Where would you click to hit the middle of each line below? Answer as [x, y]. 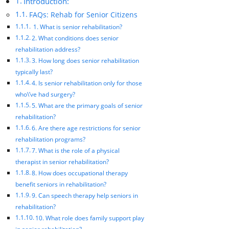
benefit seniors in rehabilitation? [61, 184]
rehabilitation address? [48, 49]
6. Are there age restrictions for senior [86, 128]
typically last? [34, 72]
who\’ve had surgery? [45, 94]
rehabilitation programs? [50, 139]
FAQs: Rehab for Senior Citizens [83, 14]
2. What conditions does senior [75, 38]
